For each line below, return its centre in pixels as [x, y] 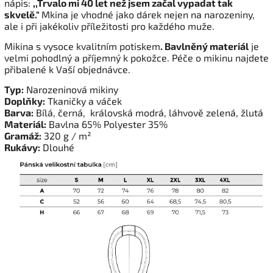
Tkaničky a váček [83, 101]
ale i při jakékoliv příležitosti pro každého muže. [109, 26]
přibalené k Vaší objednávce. [67, 69]
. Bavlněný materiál [204, 46]
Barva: [19, 113]
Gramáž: [23, 136]
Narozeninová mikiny [71, 90]
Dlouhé [57, 147]
